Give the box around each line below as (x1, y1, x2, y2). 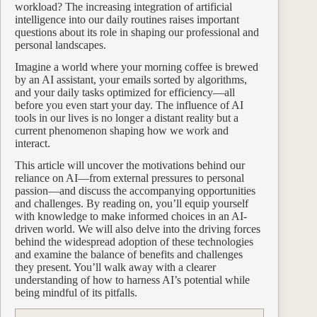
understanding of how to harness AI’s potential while (15, 273, 250, 286)
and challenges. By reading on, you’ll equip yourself (15, 197, 248, 209)
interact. (15, 137, 53, 150)
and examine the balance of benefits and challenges (15, 248, 243, 260)
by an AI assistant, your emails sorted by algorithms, (15, 74, 247, 86)
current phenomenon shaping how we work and (15, 125, 229, 137)
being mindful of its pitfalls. (15, 286, 137, 299)
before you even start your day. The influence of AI (15, 99, 243, 112)
